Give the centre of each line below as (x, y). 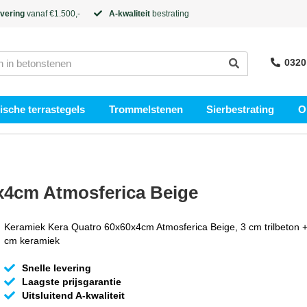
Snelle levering (56, 268)
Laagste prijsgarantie (71, 282)
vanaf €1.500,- (52, 14)
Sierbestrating (241, 109)
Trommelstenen (146, 109)
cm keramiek (32, 241)
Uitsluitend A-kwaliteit (73, 295)
